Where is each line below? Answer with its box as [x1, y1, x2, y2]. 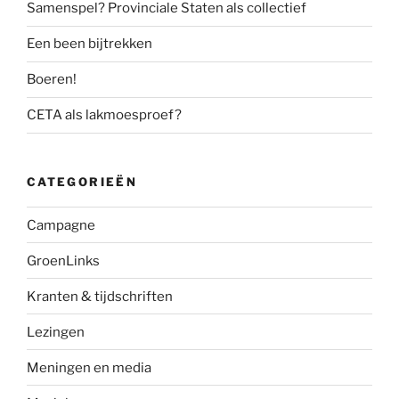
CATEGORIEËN [27, 174, 137, 189]
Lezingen [27, 323, 85, 340]
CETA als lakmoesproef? [27, 107, 182, 124]
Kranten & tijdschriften [27, 288, 173, 305]
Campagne [27, 216, 95, 233]
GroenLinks [27, 252, 100, 269]
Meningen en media [27, 359, 151, 376]
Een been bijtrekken [27, 36, 152, 53]
